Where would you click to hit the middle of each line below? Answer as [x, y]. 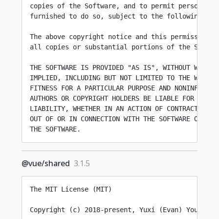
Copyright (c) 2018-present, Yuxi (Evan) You [114, 210]
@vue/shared [46, 163]
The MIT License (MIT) [71, 189]
